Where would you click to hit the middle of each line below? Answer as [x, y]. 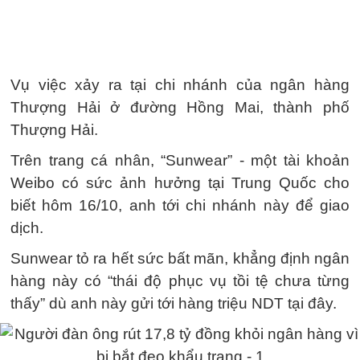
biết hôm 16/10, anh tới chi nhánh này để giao [180, 205]
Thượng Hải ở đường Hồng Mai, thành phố [180, 107]
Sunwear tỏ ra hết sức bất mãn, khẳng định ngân [180, 258]
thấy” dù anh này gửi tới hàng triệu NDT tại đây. [174, 303]
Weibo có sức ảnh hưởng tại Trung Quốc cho [180, 183]
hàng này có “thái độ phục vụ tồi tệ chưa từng [180, 281]
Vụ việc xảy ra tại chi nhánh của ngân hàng [180, 85]
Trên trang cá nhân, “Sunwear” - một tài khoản [180, 160]
